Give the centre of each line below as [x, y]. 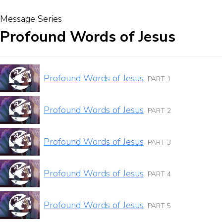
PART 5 [159, 206]
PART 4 [159, 174]
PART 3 [159, 142]
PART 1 [159, 79]
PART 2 [159, 111]
